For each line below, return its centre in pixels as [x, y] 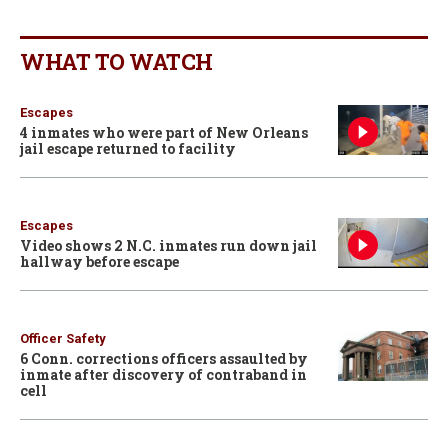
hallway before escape [99, 261]
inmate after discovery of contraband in [163, 374]
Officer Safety [63, 338]
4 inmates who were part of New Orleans [164, 132]
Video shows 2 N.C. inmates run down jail [168, 245]
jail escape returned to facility [128, 148]
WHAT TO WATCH [116, 61]
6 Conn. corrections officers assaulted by [164, 358]
